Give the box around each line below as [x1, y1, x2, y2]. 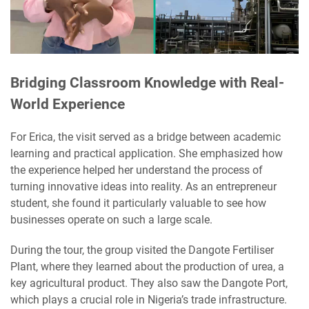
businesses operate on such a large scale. [10, 213, 212, 227]
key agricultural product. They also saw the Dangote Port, [10, 277, 288, 290]
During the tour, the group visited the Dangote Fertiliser [10, 243, 274, 257]
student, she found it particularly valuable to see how [10, 197, 266, 210]
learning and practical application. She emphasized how [10, 147, 283, 161]
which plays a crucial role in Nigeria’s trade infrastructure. [10, 293, 287, 307]
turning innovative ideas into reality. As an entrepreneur [10, 180, 277, 194]
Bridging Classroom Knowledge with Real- [10, 74, 284, 92]
